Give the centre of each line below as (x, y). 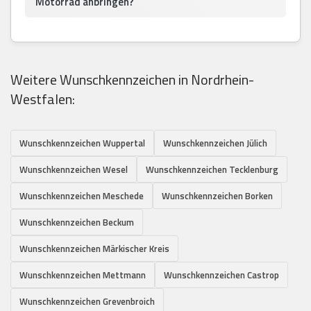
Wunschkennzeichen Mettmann (83, 275)
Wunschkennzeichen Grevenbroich (87, 302)
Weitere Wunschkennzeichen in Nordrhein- (132, 80)
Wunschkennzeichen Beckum (77, 222)
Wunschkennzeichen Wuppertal (82, 143)
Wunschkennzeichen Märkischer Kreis (94, 249)
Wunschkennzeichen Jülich (215, 143)
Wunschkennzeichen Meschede (82, 196)
